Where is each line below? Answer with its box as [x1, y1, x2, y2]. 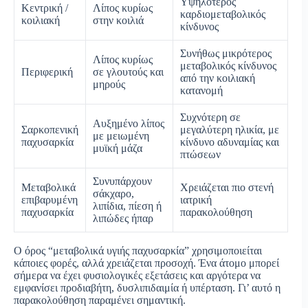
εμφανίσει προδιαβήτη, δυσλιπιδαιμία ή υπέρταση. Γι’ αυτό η [14, 281, 280, 294]
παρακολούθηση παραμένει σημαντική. [14, 294, 186, 306]
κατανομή [180, 84, 223, 96]
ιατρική [180, 193, 212, 206]
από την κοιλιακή [180, 71, 255, 84]
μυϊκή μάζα [93, 142, 142, 154]
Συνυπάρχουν [93, 175, 152, 187]
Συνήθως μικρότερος [180, 47, 272, 59]
